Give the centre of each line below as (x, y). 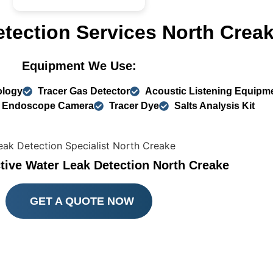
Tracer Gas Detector (84, 91)
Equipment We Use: (79, 66)
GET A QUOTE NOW (82, 201)
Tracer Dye (134, 105)
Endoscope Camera (48, 105)
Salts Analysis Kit (215, 105)
